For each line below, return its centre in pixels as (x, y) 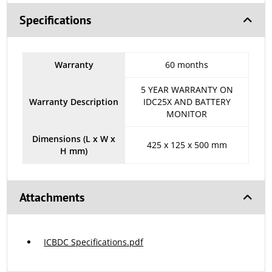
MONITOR (187, 114)
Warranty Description (74, 102)
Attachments (52, 198)
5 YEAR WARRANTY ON (187, 90)
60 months (187, 65)
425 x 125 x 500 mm (187, 145)
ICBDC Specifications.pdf (94, 242)
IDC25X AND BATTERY (187, 102)
